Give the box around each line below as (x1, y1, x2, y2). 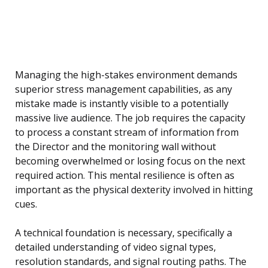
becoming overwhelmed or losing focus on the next (15, 154, 245, 168)
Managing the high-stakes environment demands (15, 68, 237, 82)
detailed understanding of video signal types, (15, 240, 216, 254)
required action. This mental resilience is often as (15, 169, 234, 182)
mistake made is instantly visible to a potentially (15, 97, 229, 111)
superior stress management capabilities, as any (15, 83, 232, 96)
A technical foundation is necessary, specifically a (15, 226, 232, 240)
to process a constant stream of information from (15, 126, 239, 139)
